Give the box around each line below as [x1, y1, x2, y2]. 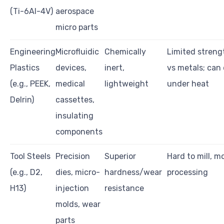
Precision [55, 151, 90, 161]
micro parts [55, 22, 98, 32]
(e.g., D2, [10, 167, 42, 177]
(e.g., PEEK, [10, 79, 50, 89]
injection [55, 183, 89, 193]
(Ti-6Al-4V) [10, 6, 53, 16]
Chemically [104, 47, 146, 57]
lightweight [104, 79, 148, 89]
